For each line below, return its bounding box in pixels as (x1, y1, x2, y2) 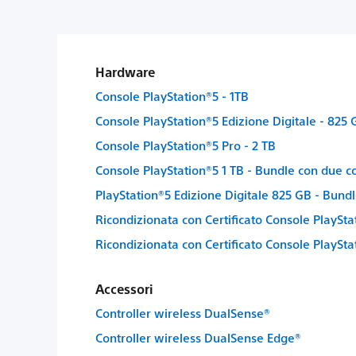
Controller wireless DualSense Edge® (95, 330, 301, 345)
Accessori (95, 281, 153, 297)
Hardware (95, 64, 155, 80)
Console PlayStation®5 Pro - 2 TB (95, 137, 276, 153)
